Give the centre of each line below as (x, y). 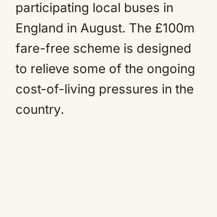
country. (40, 109)
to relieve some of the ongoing (105, 69)
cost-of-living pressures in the (105, 89)
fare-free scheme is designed (103, 48)
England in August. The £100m (105, 28)
